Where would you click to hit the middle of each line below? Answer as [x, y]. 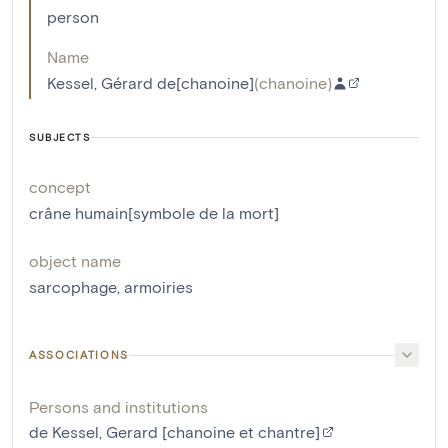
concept [60, 187]
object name [75, 261]
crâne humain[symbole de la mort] [154, 213]
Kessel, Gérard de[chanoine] [150, 83]
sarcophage [73, 287]
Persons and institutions [118, 407]
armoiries [158, 287]
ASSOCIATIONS [79, 355]
